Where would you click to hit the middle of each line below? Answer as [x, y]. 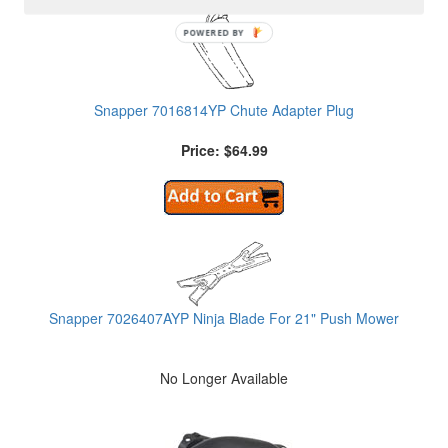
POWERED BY [214, 33]
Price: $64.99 [224, 150]
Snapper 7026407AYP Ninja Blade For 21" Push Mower [224, 318]
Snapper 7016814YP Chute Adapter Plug [224, 110]
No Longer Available [224, 378]
